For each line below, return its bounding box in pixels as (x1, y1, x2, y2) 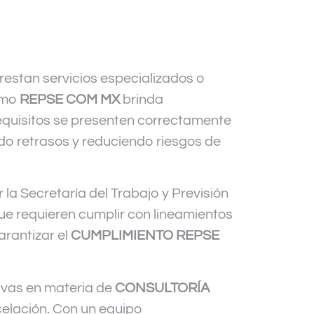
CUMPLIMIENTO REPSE (71, 228, 219, 243)
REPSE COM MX (20, 93, 120, 107)
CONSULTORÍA (115, 280, 210, 295)
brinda (120, 93, 163, 107)
